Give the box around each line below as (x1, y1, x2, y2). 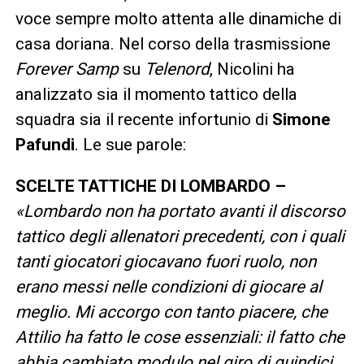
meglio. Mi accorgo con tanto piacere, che (15, 301, 327, 322)
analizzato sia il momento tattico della (15, 84, 297, 104)
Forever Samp (15, 58, 119, 79)
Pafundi (15, 134, 75, 154)
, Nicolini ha (209, 58, 295, 79)
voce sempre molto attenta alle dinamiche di (15, 8, 341, 28)
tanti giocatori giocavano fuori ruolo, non (15, 251, 316, 271)
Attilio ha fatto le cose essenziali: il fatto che (15, 327, 344, 347)
